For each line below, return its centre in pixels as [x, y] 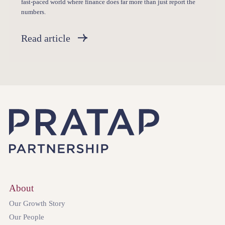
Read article [46, 38]
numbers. [34, 12]
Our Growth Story [37, 204]
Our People [26, 217]
